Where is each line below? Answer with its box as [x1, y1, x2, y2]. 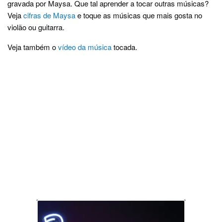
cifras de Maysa [23, 10, 75, 21]
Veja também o [7, 42, 58, 53]
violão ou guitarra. [7, 22, 64, 33]
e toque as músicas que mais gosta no [75, 10, 202, 21]
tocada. [111, 42, 137, 53]
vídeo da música [58, 42, 111, 53]
